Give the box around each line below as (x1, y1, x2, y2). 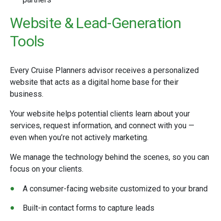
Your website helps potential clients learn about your (10, 109, 190, 118)
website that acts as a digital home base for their (10, 77, 179, 87)
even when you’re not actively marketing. (10, 133, 148, 142)
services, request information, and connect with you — (10, 121, 194, 130)
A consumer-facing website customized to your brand (23, 184, 208, 193)
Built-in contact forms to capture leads (23, 203, 154, 213)
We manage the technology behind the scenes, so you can (10, 152, 209, 162)
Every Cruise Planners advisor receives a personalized (10, 66, 199, 75)
